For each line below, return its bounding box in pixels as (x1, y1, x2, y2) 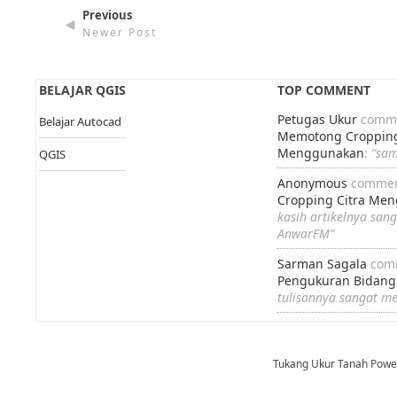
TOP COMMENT (277, 82, 371, 99)
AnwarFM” (277, 225, 335, 243)
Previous (82, 6, 132, 23)
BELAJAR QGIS (38, 82, 126, 99)
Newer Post (82, 24, 157, 40)
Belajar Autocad (38, 113, 121, 129)
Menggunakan (277, 144, 365, 162)
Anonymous (277, 175, 348, 192)
